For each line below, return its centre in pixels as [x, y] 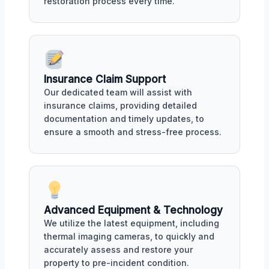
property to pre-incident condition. [116, 263]
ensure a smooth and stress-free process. [133, 132]
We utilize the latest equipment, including [131, 223]
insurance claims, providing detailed [120, 106]
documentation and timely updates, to [124, 119]
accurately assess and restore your [118, 249]
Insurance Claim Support [105, 80]
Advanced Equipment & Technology [133, 210]
